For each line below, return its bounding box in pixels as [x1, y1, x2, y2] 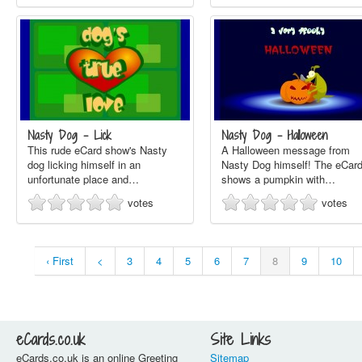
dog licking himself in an [27, 157, 141, 172]
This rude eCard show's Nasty [27, 142, 167, 158]
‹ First [45, 253, 74, 268]
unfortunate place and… [27, 171, 139, 187]
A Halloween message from [221, 142, 350, 158]
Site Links [210, 329, 271, 350]
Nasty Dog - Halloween [221, 127, 328, 144]
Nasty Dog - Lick [27, 127, 112, 144]
